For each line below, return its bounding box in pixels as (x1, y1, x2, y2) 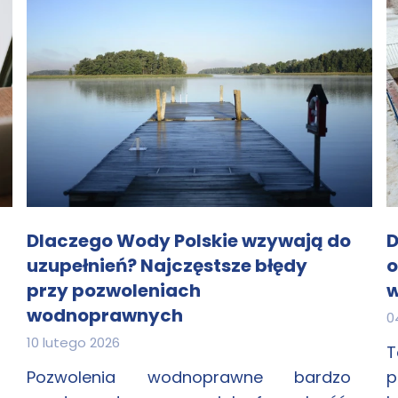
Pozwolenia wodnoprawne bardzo (27, 366, 351, 388)
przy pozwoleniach (27, 278, 201, 303)
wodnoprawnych (27, 303, 183, 328)
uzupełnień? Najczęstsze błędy (27, 253, 307, 278)
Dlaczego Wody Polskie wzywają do (27, 228, 351, 253)
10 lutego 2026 (27, 333, 120, 352)
